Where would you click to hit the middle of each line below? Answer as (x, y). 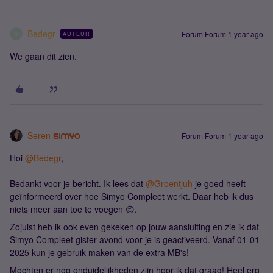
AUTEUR (76, 34)
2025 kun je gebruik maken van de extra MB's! (99, 252)
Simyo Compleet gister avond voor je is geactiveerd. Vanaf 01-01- (136, 239)
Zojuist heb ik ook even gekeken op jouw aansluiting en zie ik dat (134, 227)
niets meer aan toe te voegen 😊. (73, 209)
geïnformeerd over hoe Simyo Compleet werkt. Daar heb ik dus (132, 196)
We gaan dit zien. (43, 56)
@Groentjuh (169, 183)
